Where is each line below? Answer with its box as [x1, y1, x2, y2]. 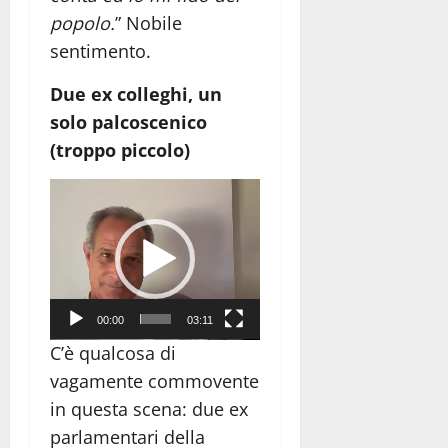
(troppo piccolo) [50, 137, 190, 162]
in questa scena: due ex [50, 397, 248, 422]
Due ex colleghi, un [50, 81, 222, 106]
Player [49, 207, 101, 232]
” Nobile [115, 10, 182, 35]
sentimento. [50, 38, 151, 63]
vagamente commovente [50, 369, 259, 394]
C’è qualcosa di [50, 341, 176, 366]
